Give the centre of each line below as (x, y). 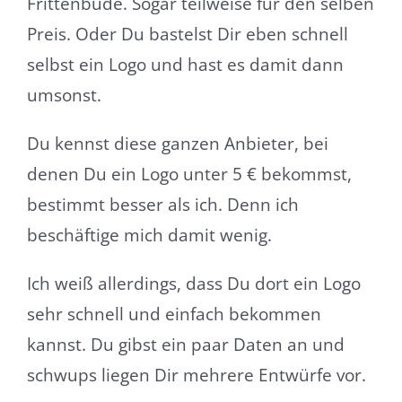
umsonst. (64, 95)
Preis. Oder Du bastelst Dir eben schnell (187, 34)
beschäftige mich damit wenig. (149, 235)
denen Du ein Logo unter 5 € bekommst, (189, 174)
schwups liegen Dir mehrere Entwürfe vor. (196, 375)
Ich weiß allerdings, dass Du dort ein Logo (193, 283)
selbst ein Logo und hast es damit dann (185, 64)
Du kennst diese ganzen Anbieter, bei (177, 143)
